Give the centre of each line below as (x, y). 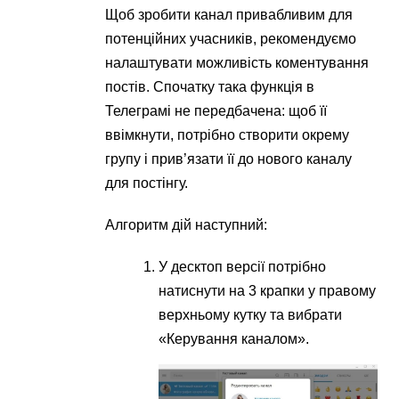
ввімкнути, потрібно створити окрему (228, 135)
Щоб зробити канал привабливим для (229, 15)
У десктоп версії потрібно (243, 267)
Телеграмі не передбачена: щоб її (216, 111)
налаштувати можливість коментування (237, 63)
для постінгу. (147, 183)
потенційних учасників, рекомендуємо (231, 39)
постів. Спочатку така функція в (210, 87)
